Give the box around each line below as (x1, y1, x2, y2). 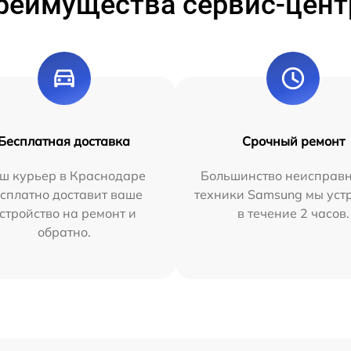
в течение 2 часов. (237, 205, 349, 222)
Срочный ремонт (241, 133, 345, 150)
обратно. (37, 224, 91, 241)
